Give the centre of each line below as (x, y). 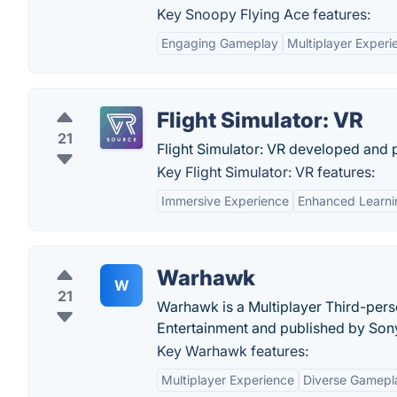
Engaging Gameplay (220, 43)
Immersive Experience (225, 201)
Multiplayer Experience (228, 380)
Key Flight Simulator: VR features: (266, 172)
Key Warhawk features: (233, 351)
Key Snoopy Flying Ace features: (264, 14)
